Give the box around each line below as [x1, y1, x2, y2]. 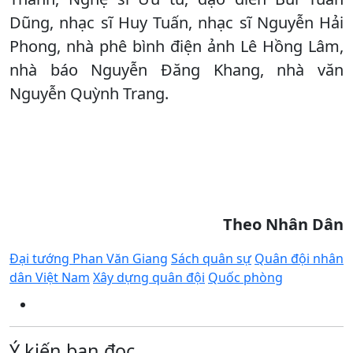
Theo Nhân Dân [223, 213, 344, 235]
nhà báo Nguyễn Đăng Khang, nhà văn [9, 58, 344, 80]
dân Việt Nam [9, 268, 90, 286]
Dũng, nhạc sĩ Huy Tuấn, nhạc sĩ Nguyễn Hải [9, 11, 344, 33]
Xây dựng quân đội [93, 268, 205, 286]
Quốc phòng [208, 268, 283, 286]
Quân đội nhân [255, 249, 344, 267]
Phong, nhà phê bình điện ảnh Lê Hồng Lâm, [9, 35, 344, 57]
